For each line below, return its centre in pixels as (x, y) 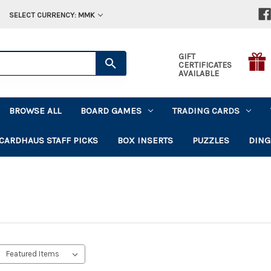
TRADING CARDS (206, 110)
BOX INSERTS (145, 140)
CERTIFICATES (205, 65)
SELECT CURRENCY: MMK (52, 15)
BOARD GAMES (111, 110)
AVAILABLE (198, 73)
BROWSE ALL (35, 110)
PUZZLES (211, 140)
